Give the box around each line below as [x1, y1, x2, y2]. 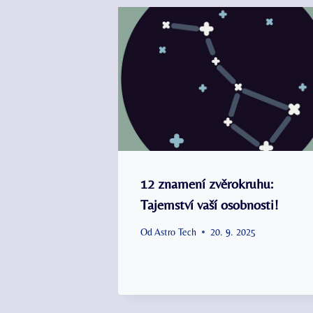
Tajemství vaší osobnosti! [140, 196, 279, 212]
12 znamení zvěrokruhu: [140, 175, 273, 191]
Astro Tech [154, 226, 197, 238]
